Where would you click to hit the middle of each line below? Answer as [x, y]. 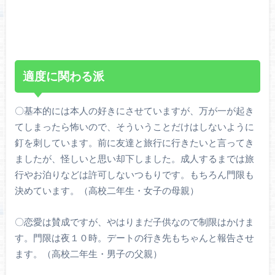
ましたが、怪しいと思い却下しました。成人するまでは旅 [134, 159]
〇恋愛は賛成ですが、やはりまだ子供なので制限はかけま [134, 221]
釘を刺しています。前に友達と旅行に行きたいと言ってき [134, 143]
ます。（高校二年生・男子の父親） [88, 253]
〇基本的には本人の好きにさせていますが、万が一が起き [134, 111]
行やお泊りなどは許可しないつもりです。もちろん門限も [134, 175]
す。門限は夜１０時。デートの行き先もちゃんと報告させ [134, 237]
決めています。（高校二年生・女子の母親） [107, 191]
